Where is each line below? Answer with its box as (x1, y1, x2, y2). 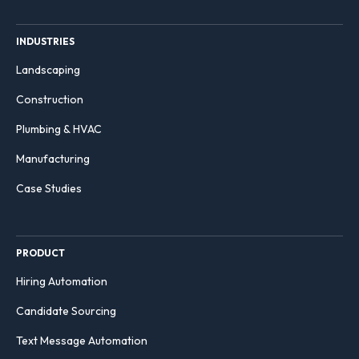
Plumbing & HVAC (16, 122, 102, 136)
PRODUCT (16, 247, 65, 259)
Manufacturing (16, 151, 90, 166)
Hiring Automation (16, 274, 107, 288)
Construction (16, 92, 83, 107)
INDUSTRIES (16, 35, 75, 47)
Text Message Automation (16, 333, 147, 348)
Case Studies (16, 181, 82, 196)
